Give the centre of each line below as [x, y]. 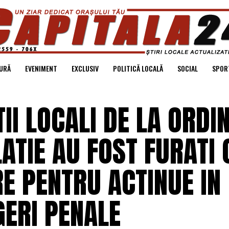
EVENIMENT [41, 68]
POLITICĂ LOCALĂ [138, 68]
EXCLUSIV [85, 68]
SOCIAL [187, 68]
